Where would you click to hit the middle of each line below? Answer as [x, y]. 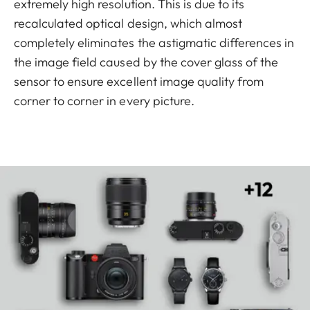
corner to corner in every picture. [106, 100]
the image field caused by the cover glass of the [146, 62]
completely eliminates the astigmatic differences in [154, 42]
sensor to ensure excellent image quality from [139, 81]
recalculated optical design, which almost [128, 23]
